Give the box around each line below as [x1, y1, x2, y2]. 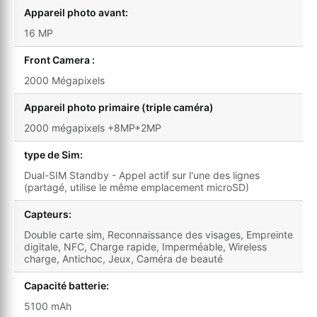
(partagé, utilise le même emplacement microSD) [24, 181, 249, 194]
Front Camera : [24, 54, 95, 67]
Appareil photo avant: [24, 6, 128, 19]
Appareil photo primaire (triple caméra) [24, 101, 214, 114]
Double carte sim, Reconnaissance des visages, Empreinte [24, 229, 293, 241]
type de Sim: [24, 149, 83, 161]
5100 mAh [24, 300, 71, 313]
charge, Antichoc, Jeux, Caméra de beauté [24, 253, 223, 265]
